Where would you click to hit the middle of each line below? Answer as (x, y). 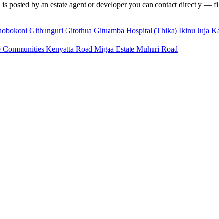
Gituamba (110, 30)
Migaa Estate (115, 49)
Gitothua (79, 30)
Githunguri (47, 30)
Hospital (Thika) (153, 30)
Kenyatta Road (70, 49)
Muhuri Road (157, 49)
